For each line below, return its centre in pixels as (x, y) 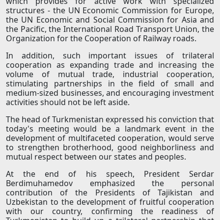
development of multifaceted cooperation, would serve (110, 138)
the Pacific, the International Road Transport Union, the (110, 29)
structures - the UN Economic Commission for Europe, (110, 11)
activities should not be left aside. (68, 102)
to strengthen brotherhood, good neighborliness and (110, 148)
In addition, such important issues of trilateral (110, 56)
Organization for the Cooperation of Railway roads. (101, 39)
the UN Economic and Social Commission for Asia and (110, 20)
